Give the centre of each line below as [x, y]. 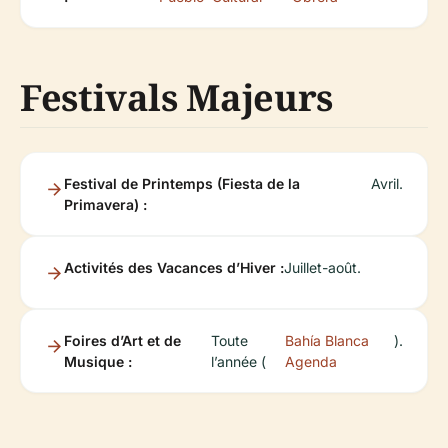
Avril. [387, 183]
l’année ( [238, 361]
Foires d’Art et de [122, 340]
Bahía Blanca [327, 340]
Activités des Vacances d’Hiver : [174, 267]
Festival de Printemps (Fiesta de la [182, 183]
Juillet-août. [322, 267]
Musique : [98, 361]
